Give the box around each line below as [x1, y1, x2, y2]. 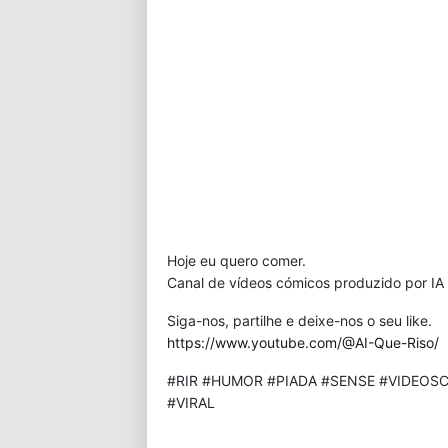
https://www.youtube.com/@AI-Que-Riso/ [167, 334, 439, 351]
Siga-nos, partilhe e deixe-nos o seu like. [167, 312, 432, 329]
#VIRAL [167, 394, 215, 411]
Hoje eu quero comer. [167, 252, 306, 269]
